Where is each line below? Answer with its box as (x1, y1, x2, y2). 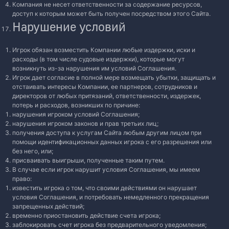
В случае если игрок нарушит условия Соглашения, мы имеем (12, 166, 200, 173)
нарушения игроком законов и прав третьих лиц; (12, 120, 158, 127)
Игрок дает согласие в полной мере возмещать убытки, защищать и (12, 74, 216, 81)
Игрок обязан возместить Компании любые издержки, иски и (12, 46, 195, 54)
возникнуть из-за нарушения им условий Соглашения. (12, 64, 176, 72)
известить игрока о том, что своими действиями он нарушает (12, 184, 197, 192)
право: (12, 175, 32, 182)
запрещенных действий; (12, 202, 84, 210)
